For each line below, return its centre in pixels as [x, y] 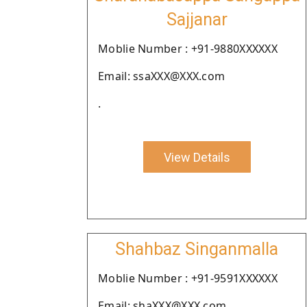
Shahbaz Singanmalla [197, 249]
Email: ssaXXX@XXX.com [162, 76]
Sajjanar [197, 20]
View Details [197, 157]
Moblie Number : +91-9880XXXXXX [188, 49]
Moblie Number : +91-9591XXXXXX [188, 278]
